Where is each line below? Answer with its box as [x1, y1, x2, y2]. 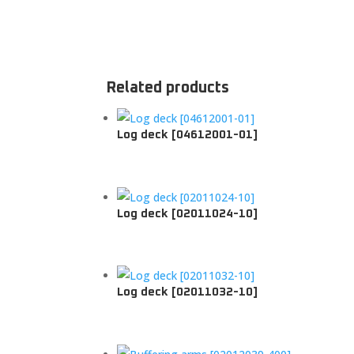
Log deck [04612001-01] [117, 128, 258, 141]
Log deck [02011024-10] [117, 207, 258, 220]
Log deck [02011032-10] [117, 286, 258, 299]
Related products [106, 79, 230, 96]
